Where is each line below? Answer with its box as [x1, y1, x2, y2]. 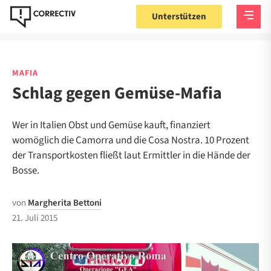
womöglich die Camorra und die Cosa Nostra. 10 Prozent [12, 133, 249, 148]
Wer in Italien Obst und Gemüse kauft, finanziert [12, 118, 211, 132]
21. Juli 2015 [12, 212, 57, 224]
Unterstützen [152, 10, 206, 23]
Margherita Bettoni [28, 197, 102, 209]
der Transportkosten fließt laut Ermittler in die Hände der [12, 148, 250, 163]
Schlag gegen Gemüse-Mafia [12, 81, 222, 105]
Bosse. [12, 163, 39, 178]
